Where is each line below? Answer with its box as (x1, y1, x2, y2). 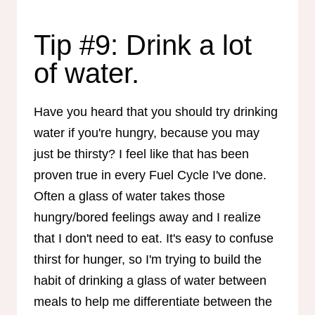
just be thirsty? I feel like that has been (34, 146, 249, 161)
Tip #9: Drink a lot (34, 29, 252, 60)
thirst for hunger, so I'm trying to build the (34, 252, 262, 266)
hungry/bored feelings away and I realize (34, 210, 261, 224)
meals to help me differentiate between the (34, 294, 272, 309)
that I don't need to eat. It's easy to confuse (34, 231, 274, 245)
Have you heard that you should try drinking (34, 104, 278, 119)
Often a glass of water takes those (34, 188, 225, 203)
